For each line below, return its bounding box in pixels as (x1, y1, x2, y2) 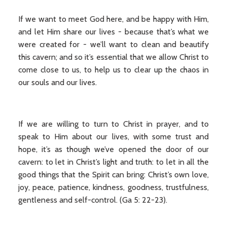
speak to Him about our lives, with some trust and (18, 132, 209, 141)
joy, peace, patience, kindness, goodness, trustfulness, (18, 182, 209, 192)
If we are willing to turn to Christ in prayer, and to (18, 119, 209, 129)
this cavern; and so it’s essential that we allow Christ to (18, 52, 209, 62)
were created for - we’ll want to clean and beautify (18, 40, 209, 49)
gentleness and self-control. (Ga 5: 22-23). (18, 195, 167, 205)
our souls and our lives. (18, 78, 97, 87)
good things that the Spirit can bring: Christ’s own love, (18, 170, 209, 179)
